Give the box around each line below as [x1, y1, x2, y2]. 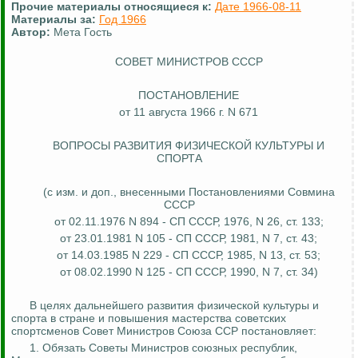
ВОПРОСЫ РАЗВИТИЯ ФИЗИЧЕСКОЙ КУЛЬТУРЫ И [53, 139, 324, 153]
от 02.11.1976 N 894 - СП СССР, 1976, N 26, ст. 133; [54, 215, 324, 229]
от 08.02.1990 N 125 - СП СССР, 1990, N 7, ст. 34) [59, 265, 318, 279]
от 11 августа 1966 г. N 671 [119, 105, 258, 119]
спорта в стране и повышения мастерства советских [11, 312, 286, 325]
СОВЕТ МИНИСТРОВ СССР [114, 55, 263, 69]
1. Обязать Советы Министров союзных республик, [30, 341, 297, 355]
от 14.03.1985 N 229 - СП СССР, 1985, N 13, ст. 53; [57, 249, 320, 262]
